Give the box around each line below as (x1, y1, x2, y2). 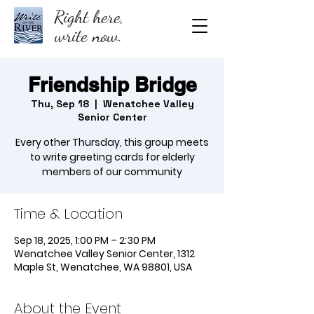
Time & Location (14, 204, 123, 224)
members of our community (42, 165, 182, 179)
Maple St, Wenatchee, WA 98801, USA (14, 260, 192, 274)
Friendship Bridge (27, 73, 197, 96)
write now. (55, 25, 123, 46)
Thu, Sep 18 (30, 97, 89, 110)
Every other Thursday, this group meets (15, 135, 209, 149)
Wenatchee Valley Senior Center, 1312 (14, 247, 195, 261)
